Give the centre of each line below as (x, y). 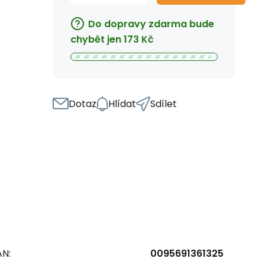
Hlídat (122, 104)
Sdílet (164, 104)
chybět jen (96, 39)
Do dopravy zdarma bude (151, 24)
